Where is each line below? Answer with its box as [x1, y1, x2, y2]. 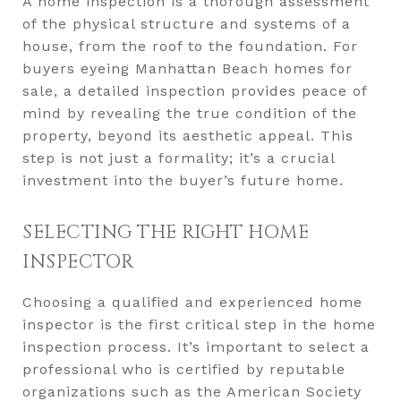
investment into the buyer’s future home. [22, 172, 344, 189]
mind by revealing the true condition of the [22, 105, 357, 122]
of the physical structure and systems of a [22, 15, 351, 32]
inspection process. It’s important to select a [22, 338, 370, 355]
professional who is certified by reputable [22, 361, 346, 378]
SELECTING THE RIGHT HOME [22, 220, 309, 245]
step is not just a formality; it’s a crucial [22, 149, 335, 166]
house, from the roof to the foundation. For [22, 38, 358, 55]
